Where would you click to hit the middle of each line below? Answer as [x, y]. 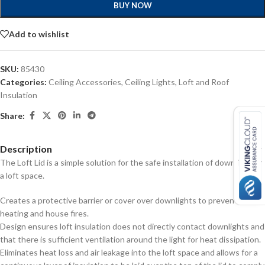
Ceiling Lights [150, 82]
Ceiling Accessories [85, 82]
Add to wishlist [39, 34]
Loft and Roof [204, 82]
